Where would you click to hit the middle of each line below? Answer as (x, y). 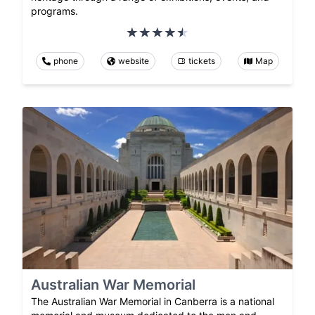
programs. (54, 11)
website (133, 61)
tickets (202, 61)
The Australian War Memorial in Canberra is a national (153, 301)
